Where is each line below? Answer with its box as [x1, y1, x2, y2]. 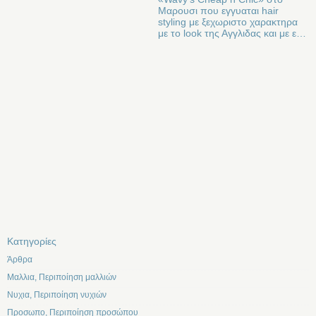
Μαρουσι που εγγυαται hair [158, 5, 279, 17]
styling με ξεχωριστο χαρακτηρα [158, 16, 298, 28]
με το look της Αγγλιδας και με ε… [158, 28, 306, 39]
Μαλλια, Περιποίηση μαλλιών [7, 272, 116, 283]
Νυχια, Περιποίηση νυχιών [7, 290, 107, 300]
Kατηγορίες [7, 236, 56, 248]
